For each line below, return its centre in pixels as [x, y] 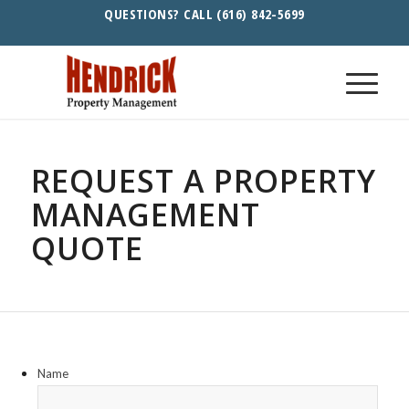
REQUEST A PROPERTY [203, 181]
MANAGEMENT [145, 215]
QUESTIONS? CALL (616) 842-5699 [204, 14]
